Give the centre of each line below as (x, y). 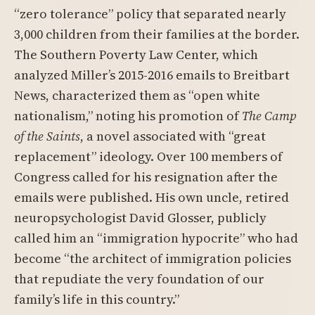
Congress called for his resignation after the (146, 177)
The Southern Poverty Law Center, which (136, 54)
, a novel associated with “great (173, 136)
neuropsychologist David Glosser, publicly (140, 218)
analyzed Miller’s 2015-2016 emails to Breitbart (152, 75)
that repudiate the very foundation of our (139, 279)
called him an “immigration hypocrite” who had (156, 238)
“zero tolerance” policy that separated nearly (150, 14)
